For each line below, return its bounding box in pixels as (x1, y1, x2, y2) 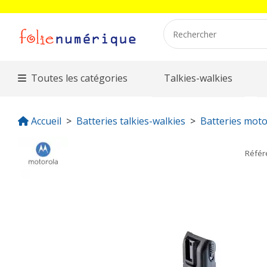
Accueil (31, 114, 61, 128)
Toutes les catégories (31, 72, 128, 85)
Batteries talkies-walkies (76, 114, 185, 128)
